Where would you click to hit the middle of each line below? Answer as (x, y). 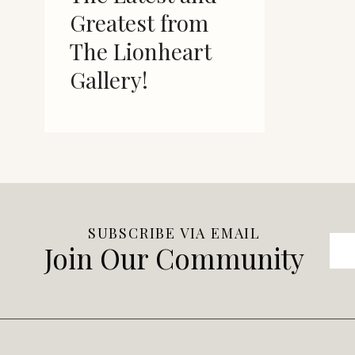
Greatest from (139, 22)
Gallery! (109, 79)
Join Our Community (174, 258)
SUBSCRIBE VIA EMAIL (174, 233)
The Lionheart (141, 51)
